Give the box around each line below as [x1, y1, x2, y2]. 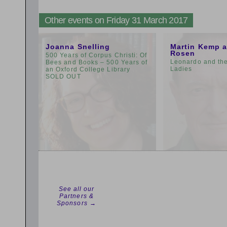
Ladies [170, 65, 193, 72]
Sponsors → [57, 200, 96, 207]
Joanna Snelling [46, 43, 110, 51]
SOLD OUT [46, 73, 81, 80]
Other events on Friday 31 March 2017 [45, 15, 188, 25]
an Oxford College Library [46, 66, 131, 73]
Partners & [59, 193, 94, 200]
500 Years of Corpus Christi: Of [46, 52, 147, 59]
